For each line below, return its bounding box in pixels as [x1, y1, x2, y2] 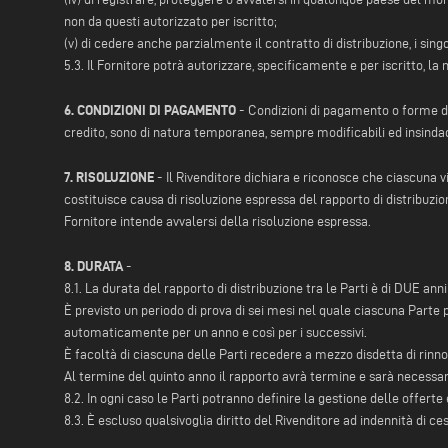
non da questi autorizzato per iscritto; [64, 14, 277, 30]
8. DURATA [64, 258, 123, 275]
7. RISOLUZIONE [64, 169, 154, 186]
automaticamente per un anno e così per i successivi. [64, 325, 367, 341]
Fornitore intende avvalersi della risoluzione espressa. [64, 214, 371, 230]
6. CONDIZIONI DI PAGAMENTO [64, 102, 236, 119]
